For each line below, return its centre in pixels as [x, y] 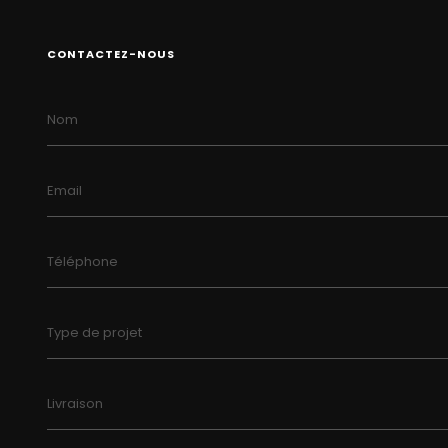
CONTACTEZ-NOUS [111, 54]
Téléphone [82, 261]
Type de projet [94, 332]
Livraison [75, 403]
